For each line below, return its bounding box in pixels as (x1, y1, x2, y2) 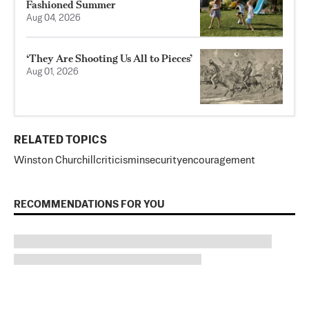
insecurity (137, 155, 182, 166)
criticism (96, 155, 137, 166)
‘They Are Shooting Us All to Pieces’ (26, 52, 192, 66)
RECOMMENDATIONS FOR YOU (14, 199, 165, 210)
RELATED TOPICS (14, 135, 107, 147)
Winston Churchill (14, 155, 96, 166)
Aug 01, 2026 (26, 68, 79, 77)
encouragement (182, 155, 255, 166)
